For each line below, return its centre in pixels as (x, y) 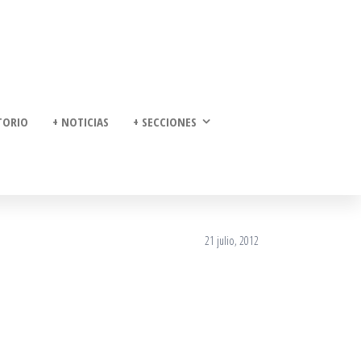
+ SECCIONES (165, 122)
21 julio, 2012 (232, 241)
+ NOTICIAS (81, 122)
